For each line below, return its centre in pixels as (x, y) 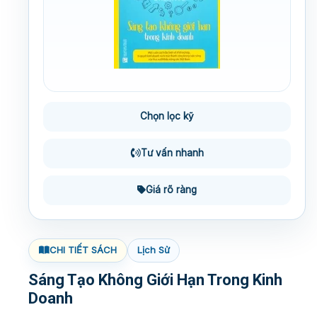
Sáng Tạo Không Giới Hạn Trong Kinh (155, 279)
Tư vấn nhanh (172, 153)
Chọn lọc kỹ (167, 116)
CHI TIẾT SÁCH (83, 250)
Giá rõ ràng (171, 190)
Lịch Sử (154, 250)
